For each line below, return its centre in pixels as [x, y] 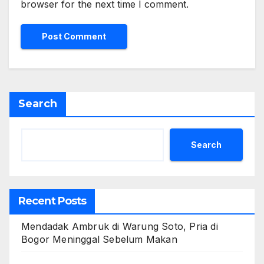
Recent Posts [52, 201]
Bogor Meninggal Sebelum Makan [99, 240]
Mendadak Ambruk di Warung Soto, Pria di [120, 227]
